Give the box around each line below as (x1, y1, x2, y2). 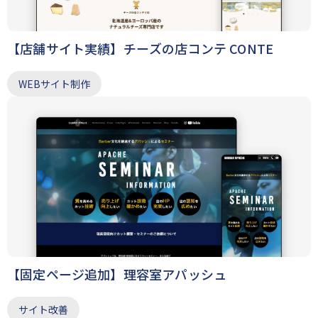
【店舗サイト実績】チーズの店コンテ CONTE (7, 38, 274, 57)
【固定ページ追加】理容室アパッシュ (7, 264, 227, 283)
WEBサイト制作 (18, 76, 90, 91)
